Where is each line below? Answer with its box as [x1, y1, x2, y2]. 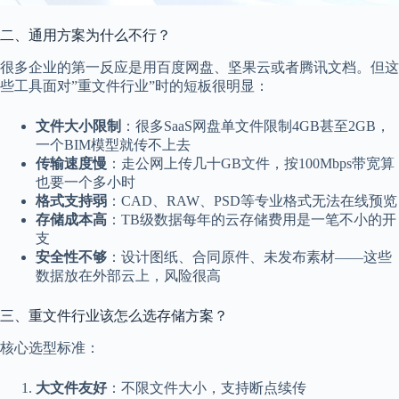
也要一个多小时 [36, 174, 135, 190]
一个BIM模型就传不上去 [36, 136, 191, 152]
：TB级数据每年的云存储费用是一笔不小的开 [107, 211, 396, 227]
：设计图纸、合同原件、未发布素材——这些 [107, 248, 392, 265]
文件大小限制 [36, 118, 121, 134]
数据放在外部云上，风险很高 [36, 267, 221, 283]
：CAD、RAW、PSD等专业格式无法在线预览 [107, 192, 397, 208]
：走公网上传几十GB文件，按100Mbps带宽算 [107, 155, 395, 171]
